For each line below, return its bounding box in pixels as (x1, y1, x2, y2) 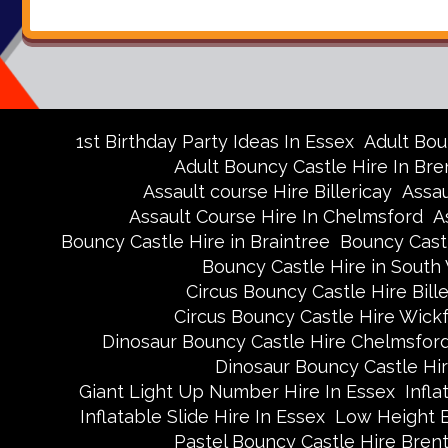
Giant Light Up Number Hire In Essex (78, 381, 395, 402)
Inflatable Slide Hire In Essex (79, 406, 325, 427)
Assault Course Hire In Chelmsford (129, 206, 423, 227)
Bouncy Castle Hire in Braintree (61, 231, 330, 252)
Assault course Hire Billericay (142, 181, 392, 202)
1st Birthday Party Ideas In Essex (76, 131, 354, 152)
